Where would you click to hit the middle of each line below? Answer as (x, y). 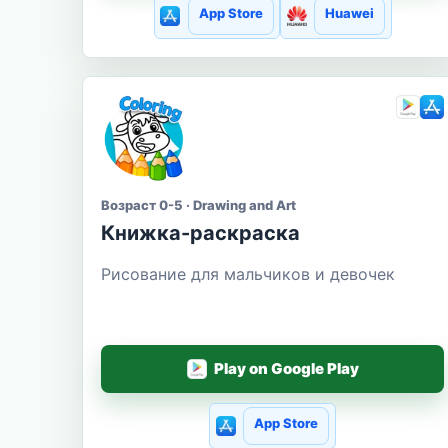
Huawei (349, 12)
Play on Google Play (286, 369)
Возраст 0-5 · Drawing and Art (198, 204)
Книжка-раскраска (200, 232)
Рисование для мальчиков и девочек (248, 273)
